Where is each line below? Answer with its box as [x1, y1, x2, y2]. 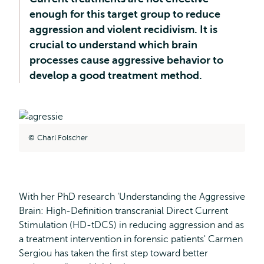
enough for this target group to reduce [29, 8, 220, 20]
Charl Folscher [37, 133, 88, 142]
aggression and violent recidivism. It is [29, 24, 217, 35]
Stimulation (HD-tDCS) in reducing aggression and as [19, 219, 244, 230]
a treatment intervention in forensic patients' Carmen [19, 233, 243, 245]
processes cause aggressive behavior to [29, 54, 223, 66]
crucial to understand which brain [29, 39, 197, 51]
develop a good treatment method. [29, 70, 202, 81]
